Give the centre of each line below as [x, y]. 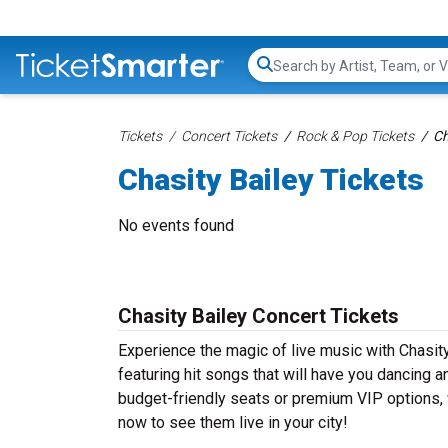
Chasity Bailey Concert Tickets [258, 316]
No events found [176, 225]
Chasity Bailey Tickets [271, 179]
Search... [300, 75]
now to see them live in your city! [233, 422]
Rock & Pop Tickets [355, 136]
